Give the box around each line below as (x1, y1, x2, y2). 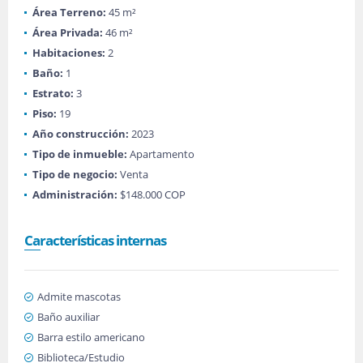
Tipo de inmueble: (32, 147, 127, 161)
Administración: (32, 187, 117, 202)
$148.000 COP (117, 187, 186, 202)
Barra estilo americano (37, 330, 145, 344)
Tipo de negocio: (32, 167, 117, 181)
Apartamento (127, 147, 194, 161)
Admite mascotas (37, 289, 121, 304)
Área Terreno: (32, 5, 106, 19)
